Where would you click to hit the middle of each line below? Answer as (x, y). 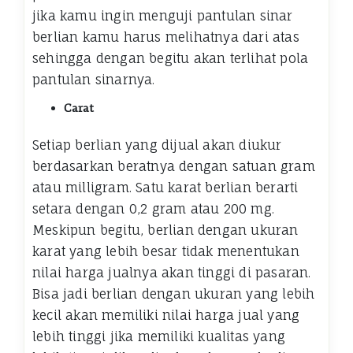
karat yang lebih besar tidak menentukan (166, 251)
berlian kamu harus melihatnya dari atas (166, 37)
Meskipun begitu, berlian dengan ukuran (165, 230)
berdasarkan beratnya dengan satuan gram (174, 166)
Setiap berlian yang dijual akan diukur (157, 145)
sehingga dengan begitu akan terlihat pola (171, 58)
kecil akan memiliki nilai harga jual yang (166, 315)
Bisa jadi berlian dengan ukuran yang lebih (174, 294)
